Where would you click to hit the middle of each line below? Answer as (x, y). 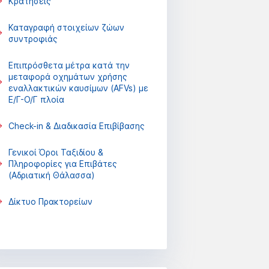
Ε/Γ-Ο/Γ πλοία (36, 99)
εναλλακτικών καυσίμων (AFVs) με (78, 88)
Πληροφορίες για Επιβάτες (62, 164)
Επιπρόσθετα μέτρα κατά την (69, 65)
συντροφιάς (33, 39)
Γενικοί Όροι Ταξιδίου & (56, 152)
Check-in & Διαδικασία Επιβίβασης (76, 126)
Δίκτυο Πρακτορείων (50, 201)
